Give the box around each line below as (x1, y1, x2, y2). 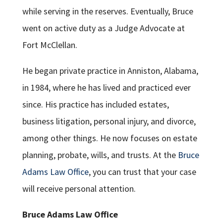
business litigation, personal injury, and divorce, (22, 115, 196, 127)
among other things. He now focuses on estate (22, 132, 197, 144)
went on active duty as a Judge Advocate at (22, 22, 185, 34)
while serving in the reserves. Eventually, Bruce (22, 5, 193, 17)
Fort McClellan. (22, 39, 77, 51)
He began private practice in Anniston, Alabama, (22, 65, 198, 77)
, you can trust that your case (88, 166, 196, 178)
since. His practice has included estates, (22, 99, 169, 111)
